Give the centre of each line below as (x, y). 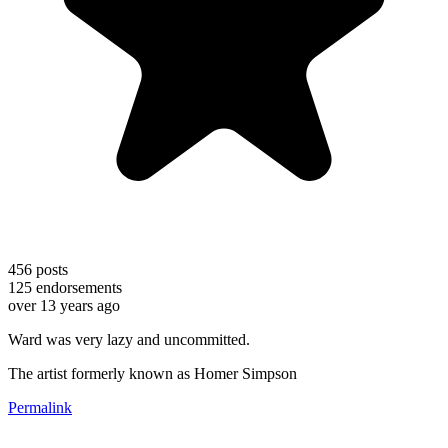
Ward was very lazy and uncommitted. (129, 339)
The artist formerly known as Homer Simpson (152, 373)
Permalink (40, 407)
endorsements (77, 287)
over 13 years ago (64, 305)
